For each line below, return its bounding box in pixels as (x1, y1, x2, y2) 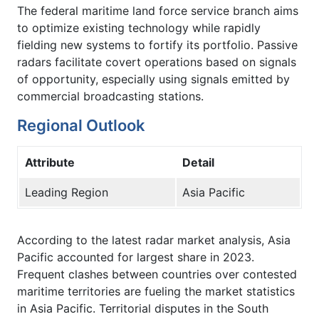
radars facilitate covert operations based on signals (17, 54, 296, 69)
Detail (182, 155, 214, 169)
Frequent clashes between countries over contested (17, 266, 297, 281)
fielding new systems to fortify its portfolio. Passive (17, 37, 298, 52)
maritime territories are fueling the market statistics (17, 283, 295, 298)
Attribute (25, 155, 75, 169)
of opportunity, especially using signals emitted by (17, 71, 290, 86)
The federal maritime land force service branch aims (17, 3, 298, 18)
